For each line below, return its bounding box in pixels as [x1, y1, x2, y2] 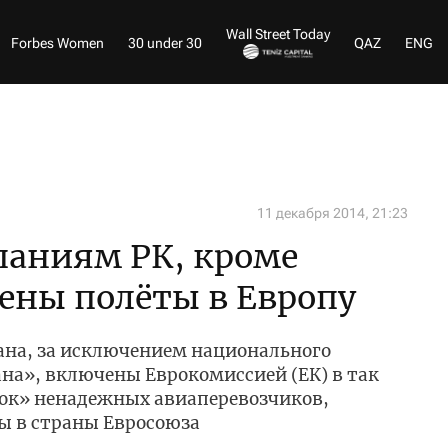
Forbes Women [11, 34, 104, 51]
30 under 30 [128, 34, 202, 51]
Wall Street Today [226, 25, 330, 42]
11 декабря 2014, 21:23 [257, 205, 408, 221]
